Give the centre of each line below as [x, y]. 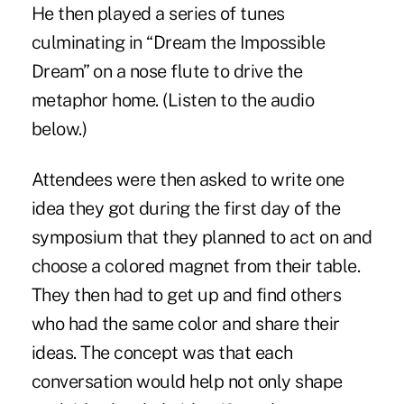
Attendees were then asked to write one [188, 179]
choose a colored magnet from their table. [196, 266]
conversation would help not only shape [187, 381]
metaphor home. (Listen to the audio [173, 100]
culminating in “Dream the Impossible [178, 42]
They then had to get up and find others [186, 294]
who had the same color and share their [185, 323]
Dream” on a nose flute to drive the [167, 71]
